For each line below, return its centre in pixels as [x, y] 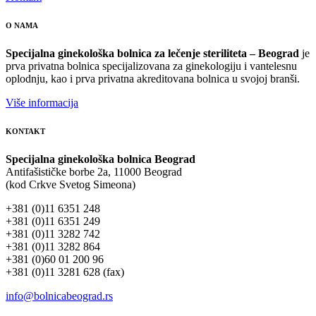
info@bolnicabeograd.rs [59, 296]
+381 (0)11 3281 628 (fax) [65, 272]
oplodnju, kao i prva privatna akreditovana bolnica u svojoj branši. [153, 78]
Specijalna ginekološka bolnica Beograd [101, 159]
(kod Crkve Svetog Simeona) [71, 184]
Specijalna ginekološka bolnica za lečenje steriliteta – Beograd [154, 53]
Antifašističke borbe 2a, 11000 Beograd [94, 171]
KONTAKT [25, 131]
